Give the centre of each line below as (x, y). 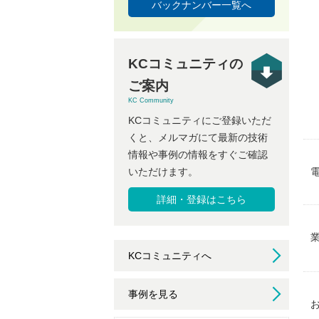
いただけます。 (163, 172)
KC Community (151, 101)
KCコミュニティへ (170, 256)
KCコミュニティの (185, 64)
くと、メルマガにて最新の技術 (198, 138)
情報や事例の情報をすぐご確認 (198, 155)
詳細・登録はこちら (201, 200)
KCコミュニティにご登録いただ (200, 121)
